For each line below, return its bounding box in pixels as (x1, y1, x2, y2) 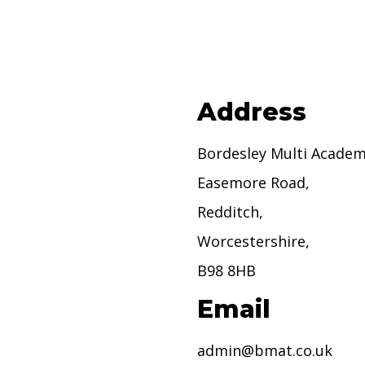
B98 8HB (196, 261, 256, 281)
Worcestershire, (196, 231, 310, 252)
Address (196, 97, 306, 128)
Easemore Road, (196, 173, 310, 193)
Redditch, (196, 202, 263, 222)
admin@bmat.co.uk (196, 341, 332, 361)
